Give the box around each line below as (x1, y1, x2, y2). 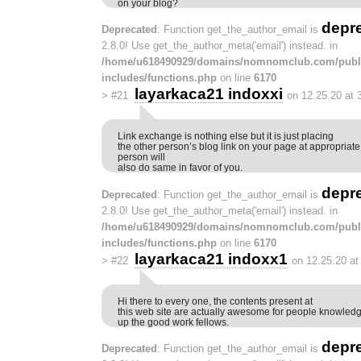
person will (118, 151, 165, 163)
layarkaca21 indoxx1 (134, 250, 288, 268)
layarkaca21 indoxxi (134, 85, 283, 103)
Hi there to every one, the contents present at (118, 295, 313, 306)
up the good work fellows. (118, 316, 229, 327)
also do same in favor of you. (118, 162, 243, 173)
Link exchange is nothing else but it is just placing (118, 131, 334, 142)
